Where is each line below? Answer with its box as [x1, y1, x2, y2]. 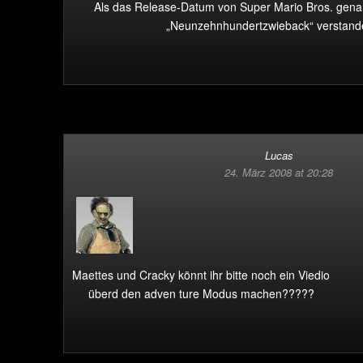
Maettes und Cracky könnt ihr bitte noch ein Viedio [72, 267, 330, 283]
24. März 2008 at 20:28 [224, 164, 333, 180]
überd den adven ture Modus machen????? [88, 285, 314, 301]
